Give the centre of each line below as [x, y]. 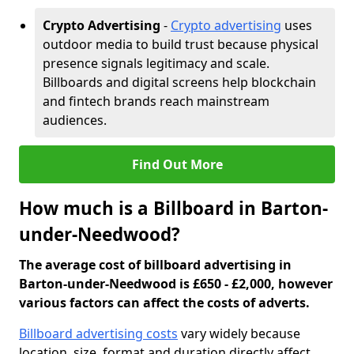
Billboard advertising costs [98, 333]
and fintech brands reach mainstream [156, 101]
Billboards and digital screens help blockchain [179, 82]
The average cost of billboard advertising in [155, 265]
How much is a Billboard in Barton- [173, 208]
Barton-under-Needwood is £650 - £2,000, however [176, 284]
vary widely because [239, 333]
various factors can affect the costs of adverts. [164, 303]
